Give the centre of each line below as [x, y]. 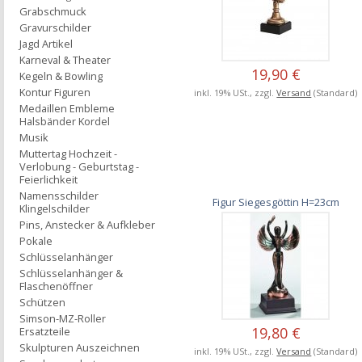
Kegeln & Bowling [61, 76]
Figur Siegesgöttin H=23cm [276, 202]
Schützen [42, 302]
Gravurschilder [55, 27]
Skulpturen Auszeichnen [80, 347]
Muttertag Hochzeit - [68, 154]
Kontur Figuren [55, 92]
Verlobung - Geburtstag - [79, 166]
